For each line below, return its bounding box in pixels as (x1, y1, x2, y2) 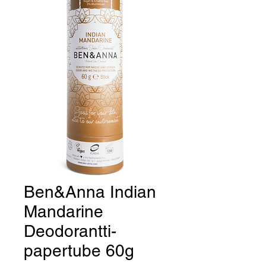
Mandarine (24, 202, 103, 221)
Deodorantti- (24, 221, 116, 240)
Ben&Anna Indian (24, 182, 156, 201)
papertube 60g (24, 241, 134, 260)
